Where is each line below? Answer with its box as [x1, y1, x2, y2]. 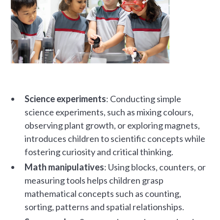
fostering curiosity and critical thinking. [25, 146, 174, 157]
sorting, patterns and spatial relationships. [25, 201, 185, 212]
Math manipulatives [25, 161, 105, 172]
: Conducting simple [106, 93, 182, 104]
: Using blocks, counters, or [104, 161, 206, 172]
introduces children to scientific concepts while [25, 133, 206, 144]
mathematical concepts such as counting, [25, 188, 182, 199]
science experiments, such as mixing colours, [25, 106, 194, 117]
